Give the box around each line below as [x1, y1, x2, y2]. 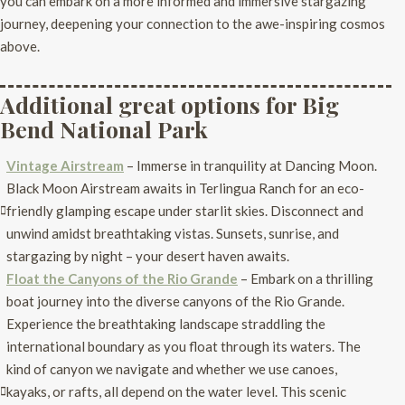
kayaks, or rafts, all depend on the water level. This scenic [6, 382, 346, 400]
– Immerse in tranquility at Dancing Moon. [124, 156, 377, 174]
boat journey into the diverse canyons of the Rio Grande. [6, 292, 344, 309]
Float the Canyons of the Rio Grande [6, 269, 238, 287]
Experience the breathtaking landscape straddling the [6, 315, 325, 332]
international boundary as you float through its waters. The [6, 337, 361, 354]
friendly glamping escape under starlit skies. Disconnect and [6, 202, 363, 219]
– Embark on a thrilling [238, 269, 373, 287]
